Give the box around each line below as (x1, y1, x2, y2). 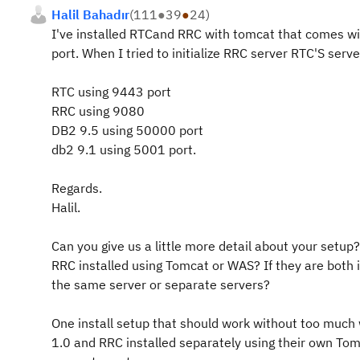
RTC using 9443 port (51, 84, 171, 100)
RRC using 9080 (51, 103, 145, 119)
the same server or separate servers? (51, 276, 270, 292)
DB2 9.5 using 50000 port (51, 122, 203, 138)
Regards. (51, 180, 102, 196)
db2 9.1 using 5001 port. (51, 141, 196, 157)
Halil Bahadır (51, 6, 129, 22)
